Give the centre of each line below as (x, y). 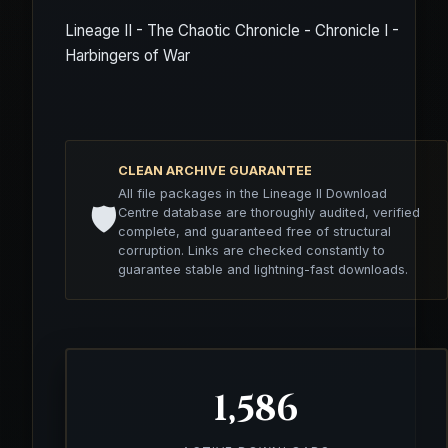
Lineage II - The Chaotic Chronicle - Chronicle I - (232, 30)
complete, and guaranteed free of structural (254, 231)
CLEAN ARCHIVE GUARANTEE (215, 170)
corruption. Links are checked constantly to (251, 250)
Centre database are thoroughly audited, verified (269, 212)
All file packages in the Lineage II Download (252, 193)
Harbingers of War (127, 55)
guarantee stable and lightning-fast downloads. (263, 269)
